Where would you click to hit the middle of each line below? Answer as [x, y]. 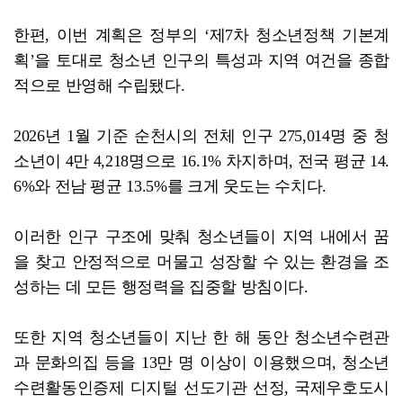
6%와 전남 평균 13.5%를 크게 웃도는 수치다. [170, 186]
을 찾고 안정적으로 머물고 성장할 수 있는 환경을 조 [201, 261]
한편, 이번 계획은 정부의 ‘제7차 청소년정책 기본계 [201, 35]
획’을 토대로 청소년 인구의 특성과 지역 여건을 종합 [201, 60]
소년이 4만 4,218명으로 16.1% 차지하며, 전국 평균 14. [201, 161]
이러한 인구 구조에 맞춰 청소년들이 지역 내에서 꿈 [201, 236]
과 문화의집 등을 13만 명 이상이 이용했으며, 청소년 [201, 362]
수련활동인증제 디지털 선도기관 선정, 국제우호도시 [201, 387]
